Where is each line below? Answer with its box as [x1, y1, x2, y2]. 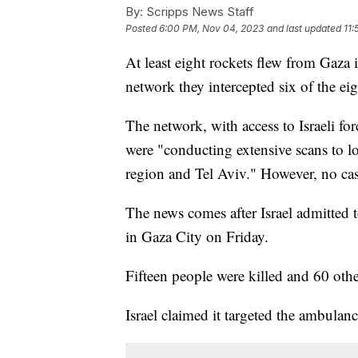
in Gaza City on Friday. [125, 225, 273, 246]
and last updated [267, 22, 341, 34]
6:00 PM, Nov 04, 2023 [159, 22, 264, 34]
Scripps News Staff [143, 3, 254, 19]
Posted [125, 22, 159, 34]
